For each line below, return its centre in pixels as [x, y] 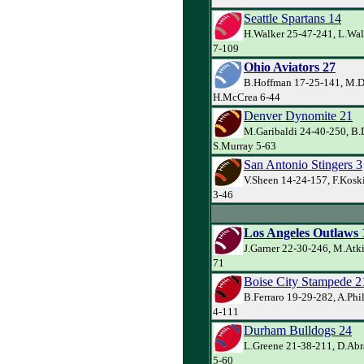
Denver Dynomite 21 [298, 115]
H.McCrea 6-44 [247, 97]
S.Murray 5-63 [245, 145]
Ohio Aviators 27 [290, 67]
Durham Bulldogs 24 [298, 330]
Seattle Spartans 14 [292, 18]
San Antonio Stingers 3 [303, 164]
